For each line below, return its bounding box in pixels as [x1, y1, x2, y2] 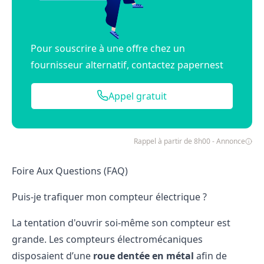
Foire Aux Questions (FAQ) [12, 164, 128, 177]
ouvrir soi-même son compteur [75, 216, 214, 229]
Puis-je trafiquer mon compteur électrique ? [12, 190, 207, 203]
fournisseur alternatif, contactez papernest [31, 58, 223, 71]
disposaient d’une [12, 249, 93, 262]
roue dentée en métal [93, 249, 194, 262]
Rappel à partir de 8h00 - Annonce [133, 136, 245, 146]
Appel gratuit [108, 89, 167, 103]
